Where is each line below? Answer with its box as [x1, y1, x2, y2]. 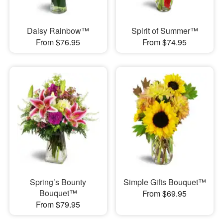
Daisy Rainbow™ [27, 25, 90, 37]
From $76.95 [36, 36, 81, 48]
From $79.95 [36, 198, 81, 210]
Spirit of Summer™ [131, 25, 198, 37]
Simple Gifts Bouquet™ [123, 176, 206, 188]
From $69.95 [142, 187, 187, 199]
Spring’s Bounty [30, 176, 87, 188]
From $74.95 [142, 36, 187, 48]
